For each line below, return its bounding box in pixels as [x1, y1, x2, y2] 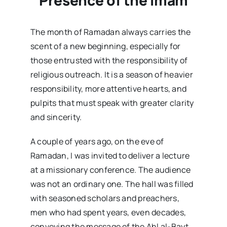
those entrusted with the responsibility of [30, 54, 188, 66]
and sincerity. [30, 111, 82, 123]
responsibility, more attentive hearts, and [30, 83, 187, 94]
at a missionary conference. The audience [30, 164, 191, 175]
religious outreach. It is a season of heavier [30, 68, 193, 80]
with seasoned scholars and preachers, [30, 192, 179, 204]
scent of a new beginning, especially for [30, 40, 181, 52]
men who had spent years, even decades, [30, 206, 186, 218]
